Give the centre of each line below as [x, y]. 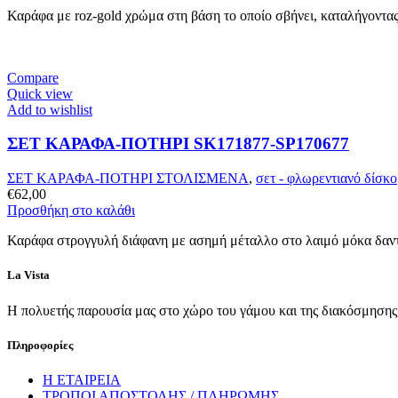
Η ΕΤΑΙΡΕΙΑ [82, 379]
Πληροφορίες [40, 345]
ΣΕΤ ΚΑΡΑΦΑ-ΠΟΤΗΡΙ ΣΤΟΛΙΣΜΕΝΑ [128, 179]
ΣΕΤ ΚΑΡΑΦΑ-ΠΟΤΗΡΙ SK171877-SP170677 [178, 144]
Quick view [40, 93]
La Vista [28, 275]
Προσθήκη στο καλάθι [71, 211]
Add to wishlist [50, 109]
